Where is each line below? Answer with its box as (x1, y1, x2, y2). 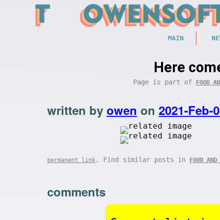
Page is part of (133, 78, 196, 86)
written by (47, 102, 107, 118)
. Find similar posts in (95, 156, 190, 164)
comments (47, 183, 106, 200)
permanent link (47, 157, 95, 164)
